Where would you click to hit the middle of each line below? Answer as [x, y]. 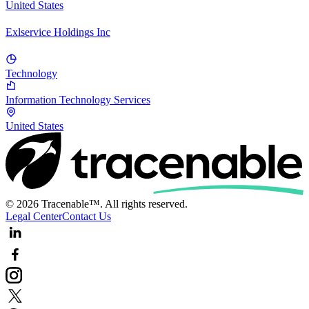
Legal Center [34, 216]
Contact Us [87, 216]
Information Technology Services [78, 99]
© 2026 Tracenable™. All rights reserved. [97, 203]
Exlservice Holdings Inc [58, 32]
